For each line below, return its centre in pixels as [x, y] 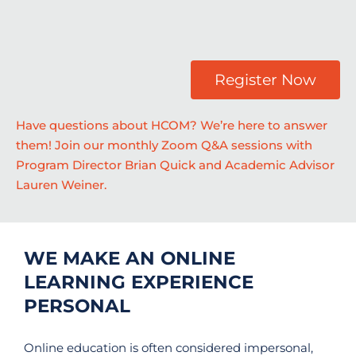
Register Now [265, 79]
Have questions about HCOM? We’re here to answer [172, 125]
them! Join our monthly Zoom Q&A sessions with [164, 145]
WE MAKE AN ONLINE [130, 258]
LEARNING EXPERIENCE [139, 282]
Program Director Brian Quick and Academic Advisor [175, 165]
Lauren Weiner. [61, 185]
